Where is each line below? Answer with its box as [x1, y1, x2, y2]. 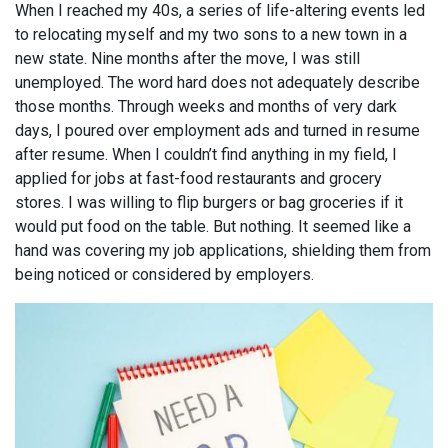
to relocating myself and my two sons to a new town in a [15, 25, 407, 45]
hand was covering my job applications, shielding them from [15, 241, 431, 261]
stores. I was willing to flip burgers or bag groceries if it [15, 193, 403, 213]
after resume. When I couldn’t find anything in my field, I [15, 145, 397, 165]
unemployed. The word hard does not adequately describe [15, 73, 420, 93]
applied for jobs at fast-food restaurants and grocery [15, 169, 382, 189]
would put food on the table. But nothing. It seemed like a [15, 217, 411, 237]
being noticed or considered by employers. [15, 265, 314, 285]
